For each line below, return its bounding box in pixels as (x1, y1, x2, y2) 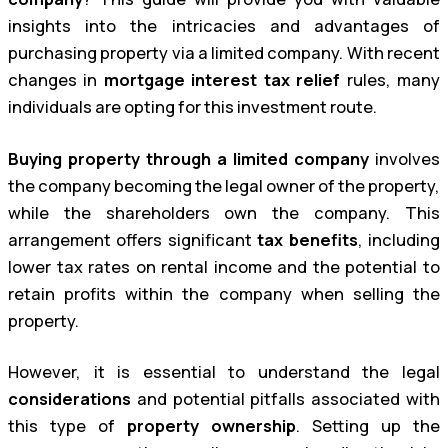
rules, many (340, 69, 441, 92)
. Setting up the (296, 415, 440, 438)
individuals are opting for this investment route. (8, 96, 377, 119)
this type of (8, 415, 127, 438)
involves (369, 147, 440, 170)
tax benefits (257, 228, 358, 251)
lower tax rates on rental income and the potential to (8, 255, 440, 278)
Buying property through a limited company (8, 147, 369, 170)
